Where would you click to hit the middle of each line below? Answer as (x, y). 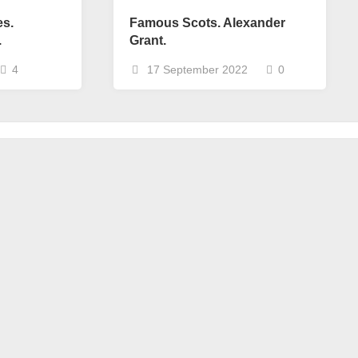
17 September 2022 (196, 70)
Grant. (148, 40)
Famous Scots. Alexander (207, 23)
